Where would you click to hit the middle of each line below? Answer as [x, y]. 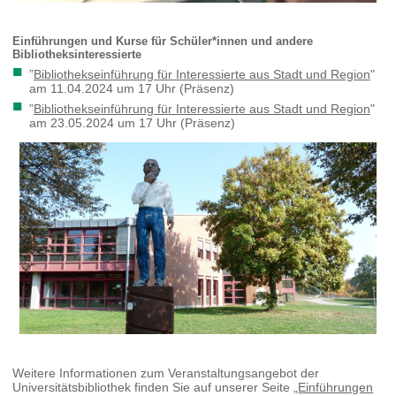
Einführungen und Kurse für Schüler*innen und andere [163, 41]
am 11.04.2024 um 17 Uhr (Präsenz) [131, 88]
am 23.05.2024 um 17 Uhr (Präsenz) [132, 122]
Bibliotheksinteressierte [77, 54]
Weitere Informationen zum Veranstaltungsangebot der [166, 373]
